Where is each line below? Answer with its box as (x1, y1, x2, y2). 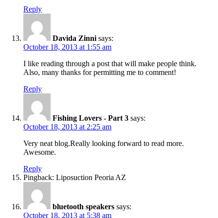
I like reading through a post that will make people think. (23, 59, 197, 68)
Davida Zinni (53, 34, 96, 42)
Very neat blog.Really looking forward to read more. (23, 139, 184, 147)
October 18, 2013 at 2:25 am (23, 122, 111, 131)
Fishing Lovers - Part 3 (53, 113, 128, 122)
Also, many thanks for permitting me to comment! (23, 68, 176, 76)
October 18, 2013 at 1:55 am (23, 42, 111, 51)
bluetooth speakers (53, 202, 114, 211)
